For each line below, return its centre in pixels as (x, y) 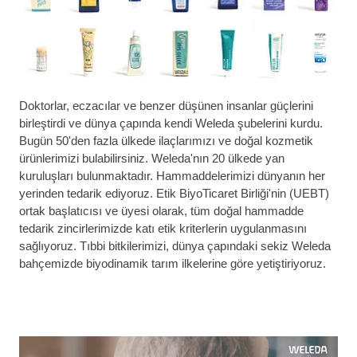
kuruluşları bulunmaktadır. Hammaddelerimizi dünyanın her (172, 176)
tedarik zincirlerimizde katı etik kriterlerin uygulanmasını (163, 229)
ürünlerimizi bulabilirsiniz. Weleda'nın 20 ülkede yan (152, 159)
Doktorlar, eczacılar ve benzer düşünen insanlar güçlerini (166, 106)
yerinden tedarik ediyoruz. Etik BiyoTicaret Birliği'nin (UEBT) (174, 194)
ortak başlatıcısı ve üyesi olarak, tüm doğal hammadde (161, 211)
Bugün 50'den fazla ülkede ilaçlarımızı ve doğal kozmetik (166, 141)
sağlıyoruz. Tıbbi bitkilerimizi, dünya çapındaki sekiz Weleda (175, 246)
